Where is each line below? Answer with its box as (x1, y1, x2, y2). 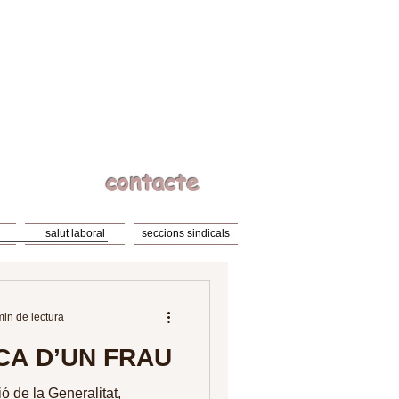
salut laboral (45, 227, 105, 240)
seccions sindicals (142, 227, 230, 240)
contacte (105, 166, 199, 198)
